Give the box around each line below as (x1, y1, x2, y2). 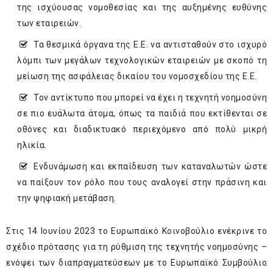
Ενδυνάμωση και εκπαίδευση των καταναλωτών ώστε (34, 161, 267, 172)
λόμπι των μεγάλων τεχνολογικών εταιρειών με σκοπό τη (17, 55, 267, 66)
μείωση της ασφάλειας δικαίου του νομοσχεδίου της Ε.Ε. (17, 71, 257, 82)
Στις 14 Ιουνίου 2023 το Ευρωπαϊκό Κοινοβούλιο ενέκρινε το (6, 226, 267, 236)
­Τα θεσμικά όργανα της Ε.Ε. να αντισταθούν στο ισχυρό (34, 40, 267, 50)
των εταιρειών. (17, 18, 81, 29)
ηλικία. (17, 140, 47, 151)
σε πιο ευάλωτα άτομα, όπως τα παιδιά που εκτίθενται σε (17, 108, 267, 119)
